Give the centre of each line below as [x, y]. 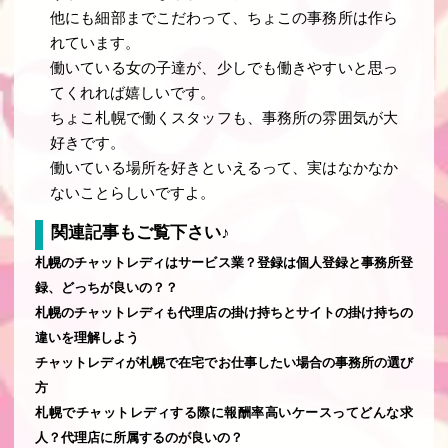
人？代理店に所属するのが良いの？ [139, 437]
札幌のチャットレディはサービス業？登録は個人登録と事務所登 [224, 262]
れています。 [95, 43]
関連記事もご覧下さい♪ [140, 232]
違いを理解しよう [87, 337]
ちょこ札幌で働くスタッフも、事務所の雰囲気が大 [224, 118]
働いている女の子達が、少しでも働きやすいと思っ [224, 68]
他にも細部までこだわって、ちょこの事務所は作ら [224, 18]
